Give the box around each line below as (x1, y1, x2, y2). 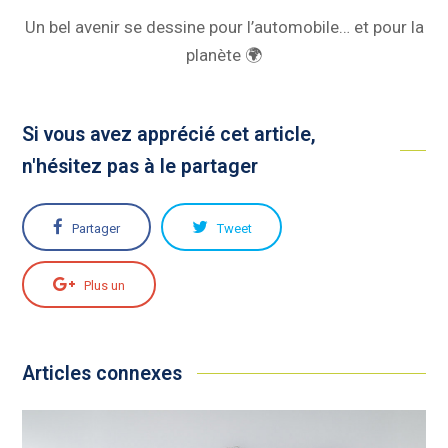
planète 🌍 (186, 44, 262, 65)
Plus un (84, 278, 126, 294)
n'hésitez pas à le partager (22, 154, 259, 178)
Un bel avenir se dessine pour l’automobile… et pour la (24, 16, 424, 37)
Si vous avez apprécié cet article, (22, 122, 317, 146)
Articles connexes (22, 362, 183, 386)
